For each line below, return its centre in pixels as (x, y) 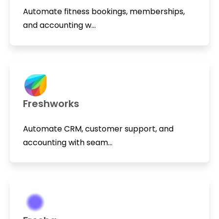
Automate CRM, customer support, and (98, 129)
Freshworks (51, 103)
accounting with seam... (67, 142)
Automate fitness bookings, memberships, (104, 12)
